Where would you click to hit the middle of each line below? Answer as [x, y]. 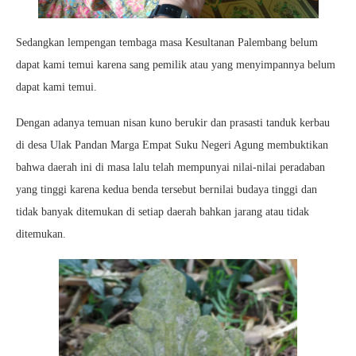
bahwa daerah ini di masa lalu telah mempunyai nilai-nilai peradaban [170, 167]
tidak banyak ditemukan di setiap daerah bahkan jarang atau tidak [163, 211]
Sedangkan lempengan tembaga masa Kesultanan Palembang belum [167, 42]
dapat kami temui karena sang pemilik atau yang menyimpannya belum [176, 64]
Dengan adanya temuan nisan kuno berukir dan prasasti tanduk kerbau [173, 122]
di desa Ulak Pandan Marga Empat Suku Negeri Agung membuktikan [172, 145]
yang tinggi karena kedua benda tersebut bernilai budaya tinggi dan [166, 189]
